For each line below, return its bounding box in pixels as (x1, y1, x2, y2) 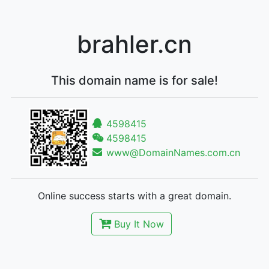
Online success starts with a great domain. (38, 189, 231, 202)
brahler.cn (77, 29, 192, 59)
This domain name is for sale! (51, 73, 218, 88)
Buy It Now (111, 217, 164, 230)
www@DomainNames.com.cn (103, 146, 240, 159)
